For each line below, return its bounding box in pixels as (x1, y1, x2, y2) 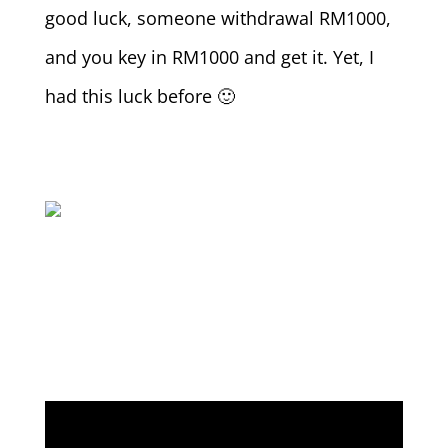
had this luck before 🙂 (44, 83, 235, 108)
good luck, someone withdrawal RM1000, (44, 5, 391, 30)
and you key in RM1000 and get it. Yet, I (44, 44, 374, 69)
